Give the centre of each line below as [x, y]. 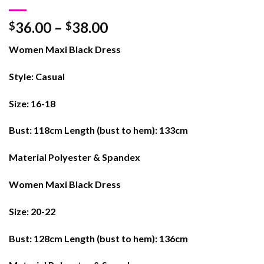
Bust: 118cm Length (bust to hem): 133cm [98, 130]
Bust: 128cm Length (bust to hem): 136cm [98, 238]
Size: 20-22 [32, 211]
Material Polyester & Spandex [75, 157]
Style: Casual [37, 76]
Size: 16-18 [32, 103]
